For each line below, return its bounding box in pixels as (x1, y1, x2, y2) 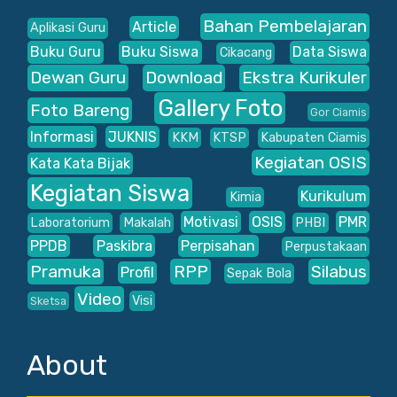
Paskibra (96, 237, 152, 255)
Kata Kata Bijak (29, 155, 130, 173)
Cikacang (219, 45, 272, 61)
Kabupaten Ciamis (261, 130, 368, 146)
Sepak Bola (227, 266, 292, 282)
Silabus (311, 261, 368, 283)
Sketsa (29, 294, 66, 308)
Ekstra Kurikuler (242, 67, 368, 89)
